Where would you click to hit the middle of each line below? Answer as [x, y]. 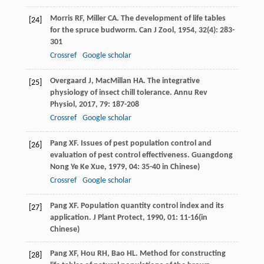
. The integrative [171, 81]
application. [71, 217]
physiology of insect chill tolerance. [112, 93]
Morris [61, 18]
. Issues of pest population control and [144, 143]
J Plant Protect [118, 217]
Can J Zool [156, 30]
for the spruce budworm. [94, 30]
